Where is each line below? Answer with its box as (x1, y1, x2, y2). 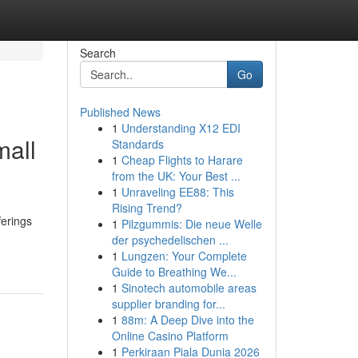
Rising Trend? (111, 200, 182, 216)
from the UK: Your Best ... (111, 168, 241, 184)
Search (79, 45, 116, 61)
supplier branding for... (111, 296, 225, 312)
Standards (111, 136, 164, 152)
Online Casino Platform (111, 328, 229, 344)
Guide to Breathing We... (111, 264, 237, 280)
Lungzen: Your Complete (121, 248, 247, 264)
